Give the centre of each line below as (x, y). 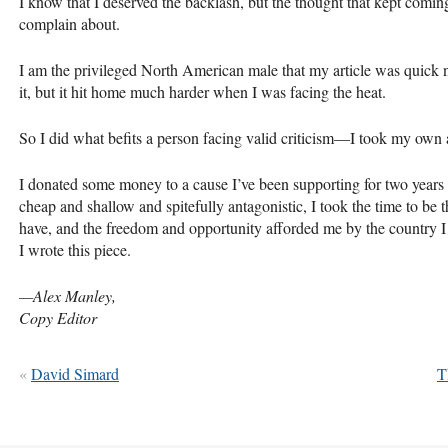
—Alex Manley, (67, 295)
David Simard (75, 373)
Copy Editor (58, 317)
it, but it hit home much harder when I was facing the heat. (202, 91)
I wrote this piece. (75, 249)
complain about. (69, 23)
